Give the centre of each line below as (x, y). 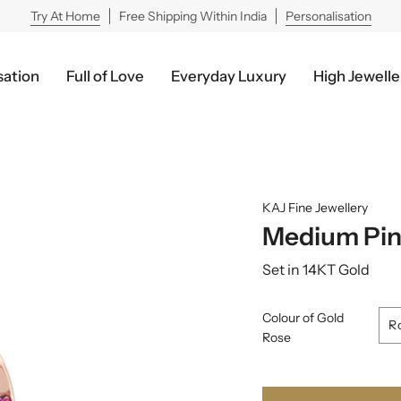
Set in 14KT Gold (316, 269)
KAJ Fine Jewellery (315, 208)
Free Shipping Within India (192, 16)
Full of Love (105, 76)
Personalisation (328, 16)
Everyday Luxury (229, 76)
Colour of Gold (303, 317)
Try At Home (65, 16)
